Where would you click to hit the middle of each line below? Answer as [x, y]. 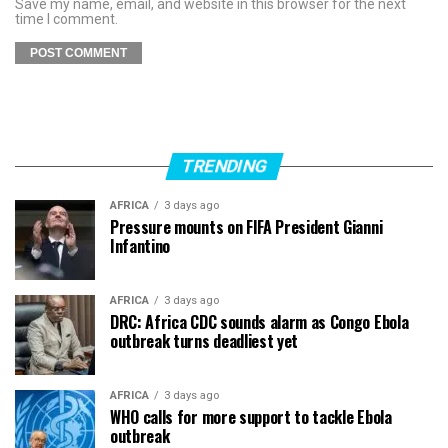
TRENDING [224, 166]
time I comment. [66, 19]
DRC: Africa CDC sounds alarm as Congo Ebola [259, 322]
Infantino [140, 246]
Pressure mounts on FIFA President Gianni [246, 227]
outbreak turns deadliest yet [204, 341]
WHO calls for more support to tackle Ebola [251, 417]
